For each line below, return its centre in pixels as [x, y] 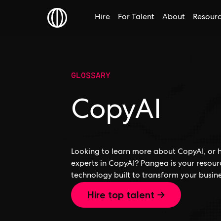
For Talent [136, 18]
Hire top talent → [126, 195]
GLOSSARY [91, 75]
